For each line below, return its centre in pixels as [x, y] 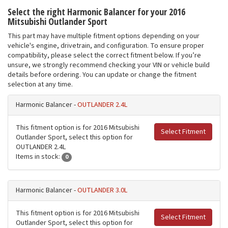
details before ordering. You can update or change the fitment [102, 75]
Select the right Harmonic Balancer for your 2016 [96, 12]
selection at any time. [40, 85]
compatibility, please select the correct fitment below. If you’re [104, 56]
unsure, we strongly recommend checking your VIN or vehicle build [109, 65]
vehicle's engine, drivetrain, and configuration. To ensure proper [106, 46]
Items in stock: [39, 157]
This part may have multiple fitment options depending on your [104, 36]
